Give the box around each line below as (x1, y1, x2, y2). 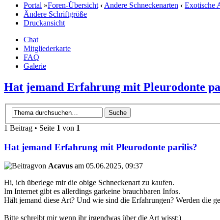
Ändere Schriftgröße (24, 10, 87, 19)
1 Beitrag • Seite (4, 123, 56, 132)
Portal (24, 1, 42, 10)
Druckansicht (24, 19, 65, 27)
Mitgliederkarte (24, 44, 71, 53)
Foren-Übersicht (48, 1, 98, 10)
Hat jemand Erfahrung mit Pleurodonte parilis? (4, 141, 197, 152)
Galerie (24, 62, 46, 71)
